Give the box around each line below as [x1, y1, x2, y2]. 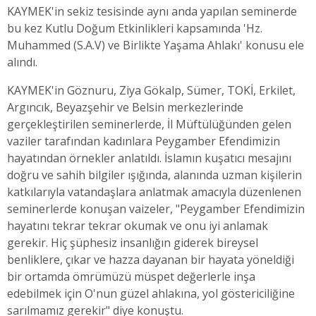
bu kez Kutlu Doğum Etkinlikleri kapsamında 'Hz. [7, 20, 262, 36]
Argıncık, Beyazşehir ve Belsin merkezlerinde [7, 99, 243, 115]
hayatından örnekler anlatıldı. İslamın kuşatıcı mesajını [7, 150, 291, 166]
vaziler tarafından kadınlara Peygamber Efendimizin [7, 133, 280, 149]
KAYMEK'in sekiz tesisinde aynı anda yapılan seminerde [7, 3, 297, 19]
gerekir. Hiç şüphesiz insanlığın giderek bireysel [7, 234, 258, 250]
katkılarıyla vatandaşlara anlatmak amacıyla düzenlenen [7, 183, 301, 200]
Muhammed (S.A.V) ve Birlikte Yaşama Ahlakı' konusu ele [7, 37, 304, 53]
